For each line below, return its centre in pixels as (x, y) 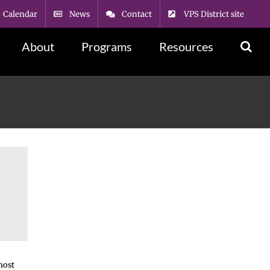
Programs (107, 46)
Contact (137, 14)
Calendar (20, 14)
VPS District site (214, 14)
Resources (186, 46)
